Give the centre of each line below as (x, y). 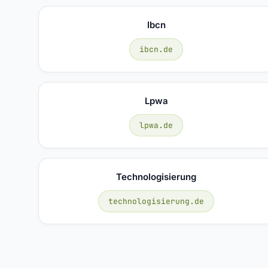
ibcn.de (156, 49)
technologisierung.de (156, 201)
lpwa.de (156, 125)
